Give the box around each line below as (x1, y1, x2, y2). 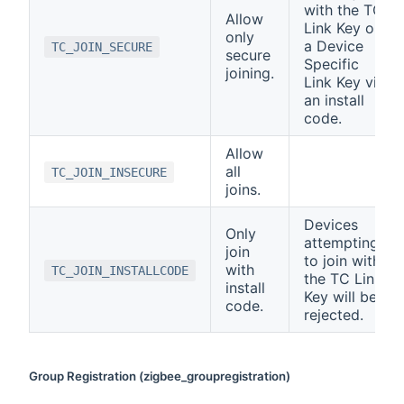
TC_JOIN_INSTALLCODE (51, 263, 188, 279)
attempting (304, 234, 379, 252)
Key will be (304, 288, 377, 307)
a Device (304, 37, 363, 56)
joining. (225, 64, 274, 83)
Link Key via (304, 73, 385, 92)
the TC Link (304, 270, 382, 289)
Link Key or (304, 19, 380, 38)
